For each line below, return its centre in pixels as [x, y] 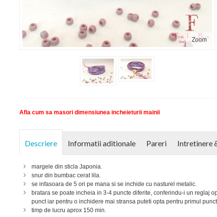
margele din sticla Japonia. [67, 167]
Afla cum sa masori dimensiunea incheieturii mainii [89, 113]
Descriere [41, 143]
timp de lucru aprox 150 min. [69, 210]
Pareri [156, 143]
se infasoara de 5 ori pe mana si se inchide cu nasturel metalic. [114, 184]
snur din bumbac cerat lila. [66, 176]
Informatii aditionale [101, 143]
